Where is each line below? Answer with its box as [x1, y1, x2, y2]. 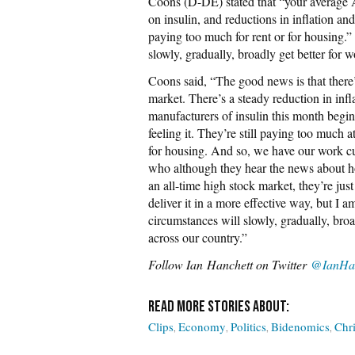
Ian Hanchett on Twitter [186, 256, 311, 273]
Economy [178, 319, 226, 334]
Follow [148, 256, 186, 273]
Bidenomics [271, 319, 330, 334]
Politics [231, 319, 266, 334]
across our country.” [148, 229, 247, 246]
